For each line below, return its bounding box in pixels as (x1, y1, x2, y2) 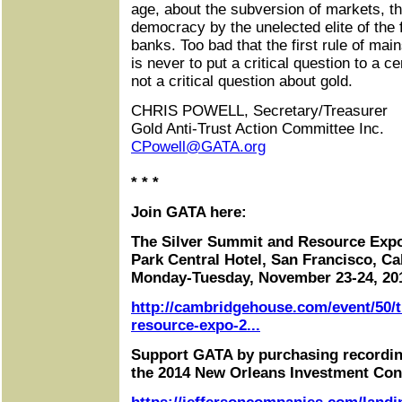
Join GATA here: (131, 204, 247, 221)
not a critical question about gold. (131, 73, 353, 90)
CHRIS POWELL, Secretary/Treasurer (131, 102, 388, 119)
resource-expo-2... (131, 317, 260, 334)
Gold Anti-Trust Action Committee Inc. (131, 120, 384, 137)
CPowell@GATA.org (131, 138, 266, 155)
